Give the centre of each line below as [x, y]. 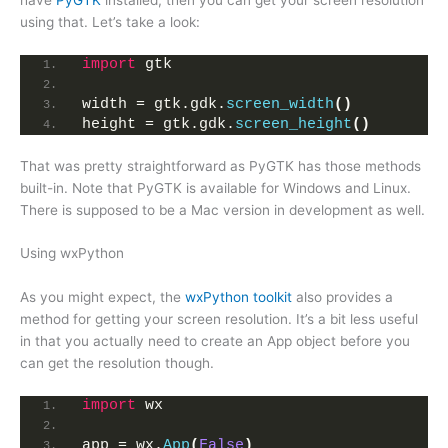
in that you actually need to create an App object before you [215, 341]
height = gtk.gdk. [158, 124]
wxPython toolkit [238, 297]
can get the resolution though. [117, 363]
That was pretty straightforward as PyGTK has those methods [220, 165]
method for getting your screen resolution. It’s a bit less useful [219, 319]
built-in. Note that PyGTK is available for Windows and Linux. [215, 187]
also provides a [342, 297]
